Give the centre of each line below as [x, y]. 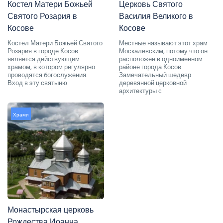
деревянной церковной [153, 83]
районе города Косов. [151, 67]
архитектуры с [140, 91]
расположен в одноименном [161, 59]
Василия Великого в [156, 16]
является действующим [44, 59]
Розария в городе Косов [43, 51]
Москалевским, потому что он [163, 51]
